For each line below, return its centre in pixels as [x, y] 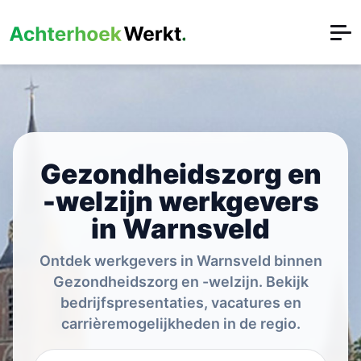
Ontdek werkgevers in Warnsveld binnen [180, 261]
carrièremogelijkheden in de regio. [180, 324]
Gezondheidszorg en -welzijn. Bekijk [180, 282]
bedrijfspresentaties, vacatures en [180, 303]
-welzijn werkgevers [180, 201]
